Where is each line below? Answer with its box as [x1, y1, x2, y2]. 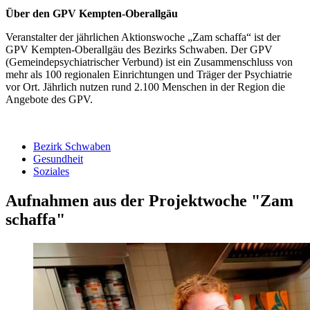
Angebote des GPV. [6, 93, 93, 106]
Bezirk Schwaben [33, 140, 111, 153]
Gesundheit [33, 153, 83, 165]
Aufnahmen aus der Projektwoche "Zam [6, 192, 293, 210]
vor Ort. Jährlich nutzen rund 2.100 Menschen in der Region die [6, 81, 285, 93]
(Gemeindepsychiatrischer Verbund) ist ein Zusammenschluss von [6, 56, 293, 69]
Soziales [33, 165, 69, 178]
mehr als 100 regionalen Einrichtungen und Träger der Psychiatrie [6, 69, 292, 81]
